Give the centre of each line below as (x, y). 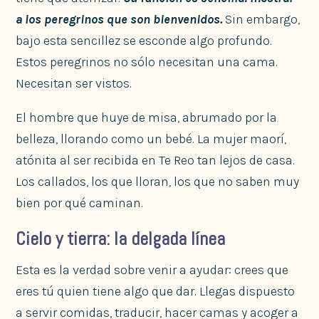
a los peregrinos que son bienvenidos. (121, 19)
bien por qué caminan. (80, 203)
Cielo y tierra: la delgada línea (121, 239)
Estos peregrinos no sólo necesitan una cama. (147, 62)
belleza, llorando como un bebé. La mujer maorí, (151, 138)
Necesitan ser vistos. (74, 83)
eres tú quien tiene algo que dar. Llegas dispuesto (156, 291)
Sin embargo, (263, 19)
